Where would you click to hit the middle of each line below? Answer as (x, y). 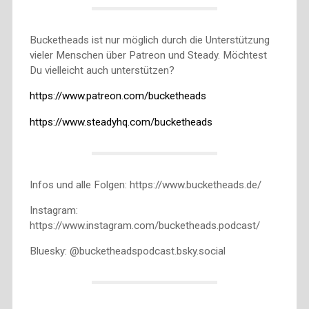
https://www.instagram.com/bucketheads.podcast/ (144, 225)
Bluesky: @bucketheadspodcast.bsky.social (127, 251)
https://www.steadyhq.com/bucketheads (121, 122)
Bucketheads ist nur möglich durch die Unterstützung (149, 40)
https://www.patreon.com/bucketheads (118, 96)
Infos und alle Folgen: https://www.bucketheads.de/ (145, 185)
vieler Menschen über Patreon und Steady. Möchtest (148, 56)
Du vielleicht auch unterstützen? (102, 71)
